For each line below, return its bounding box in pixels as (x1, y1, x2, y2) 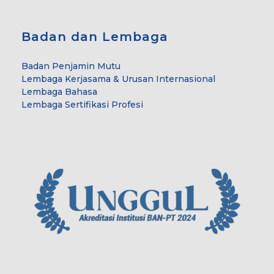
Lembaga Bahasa (21, 86, 97, 97)
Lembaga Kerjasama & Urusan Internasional (21, 73, 215, 84)
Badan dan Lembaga (21, 29, 168, 44)
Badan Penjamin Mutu (21, 60, 120, 72)
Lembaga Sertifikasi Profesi (21, 98, 143, 110)
